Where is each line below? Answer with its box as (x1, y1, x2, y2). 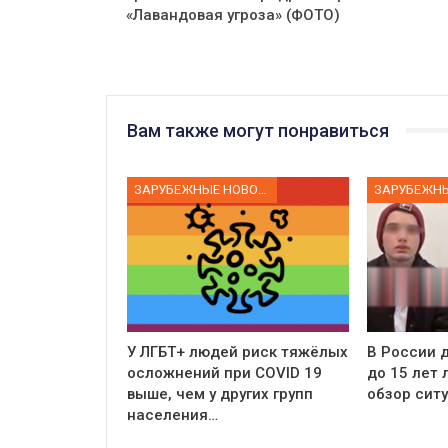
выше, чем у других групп (127, 385, 313, 404)
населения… (127, 406, 218, 425)
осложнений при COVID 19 (127, 364, 322, 383)
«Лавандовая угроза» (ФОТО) (126, 5, 340, 24)
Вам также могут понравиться (127, 119, 389, 141)
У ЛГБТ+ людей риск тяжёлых (127, 343, 348, 362)
